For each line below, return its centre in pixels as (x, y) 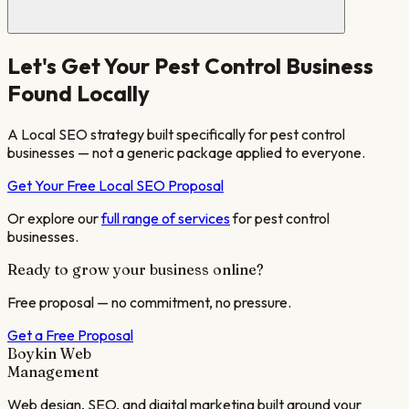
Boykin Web (49, 353)
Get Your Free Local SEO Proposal (115, 185)
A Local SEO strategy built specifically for (137, 134)
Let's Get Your (81, 65)
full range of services (166, 218)
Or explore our (53, 218)
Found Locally (79, 93)
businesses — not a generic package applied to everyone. (186, 152)
